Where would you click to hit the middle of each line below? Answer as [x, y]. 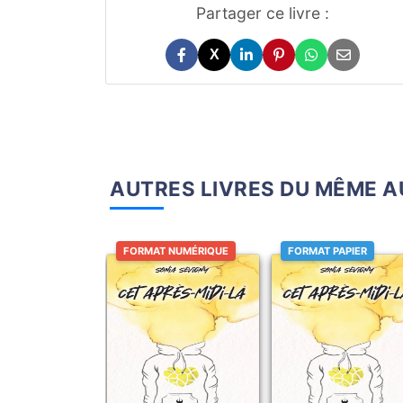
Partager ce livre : [263, 13]
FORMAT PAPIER [328, 251]
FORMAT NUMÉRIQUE [176, 251]
